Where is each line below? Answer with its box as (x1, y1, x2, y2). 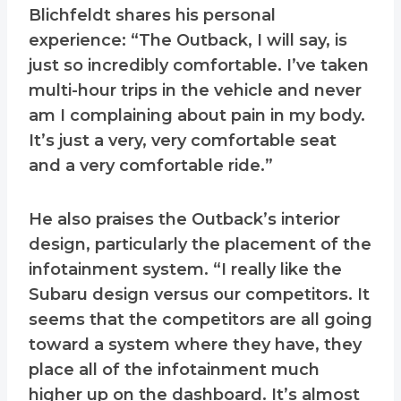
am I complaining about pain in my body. (29, 106, 365, 126)
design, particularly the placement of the (29, 235, 371, 255)
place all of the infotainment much (29, 360, 320, 380)
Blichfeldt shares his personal (29, 5, 276, 26)
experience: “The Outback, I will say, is (29, 30, 347, 51)
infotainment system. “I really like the (29, 260, 342, 280)
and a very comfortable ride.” (29, 156, 273, 176)
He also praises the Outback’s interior (29, 209, 340, 230)
